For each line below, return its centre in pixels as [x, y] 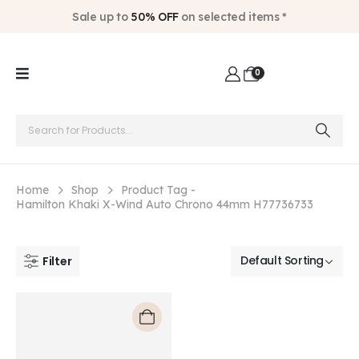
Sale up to [102, 17]
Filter [57, 261]
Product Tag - [160, 190]
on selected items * [232, 17]
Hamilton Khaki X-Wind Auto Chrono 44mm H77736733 [165, 204]
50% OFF [155, 17]
